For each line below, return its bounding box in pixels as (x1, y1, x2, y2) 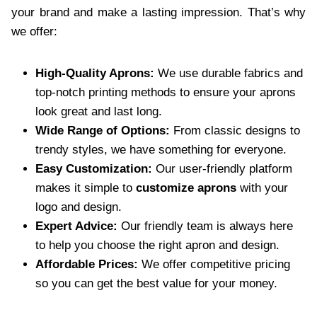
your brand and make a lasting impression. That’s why (11, 5, 306, 19)
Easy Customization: (35, 161, 152, 175)
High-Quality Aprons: (35, 66, 154, 80)
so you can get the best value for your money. (35, 276, 277, 290)
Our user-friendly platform (152, 161, 292, 175)
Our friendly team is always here (117, 219, 293, 233)
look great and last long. (35, 104, 162, 118)
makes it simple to (35, 180, 136, 195)
